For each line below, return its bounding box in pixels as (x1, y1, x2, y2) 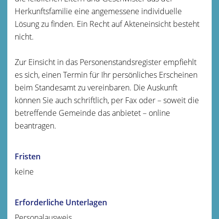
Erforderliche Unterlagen (15, 197, 107, 208)
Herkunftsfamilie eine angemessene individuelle (15, 5, 182, 17)
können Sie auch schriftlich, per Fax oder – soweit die (15, 94, 199, 106)
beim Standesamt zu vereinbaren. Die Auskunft (15, 82, 177, 93)
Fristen (15, 151, 41, 162)
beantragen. (15, 120, 56, 131)
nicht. (15, 31, 34, 42)
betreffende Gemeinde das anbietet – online (15, 107, 170, 118)
